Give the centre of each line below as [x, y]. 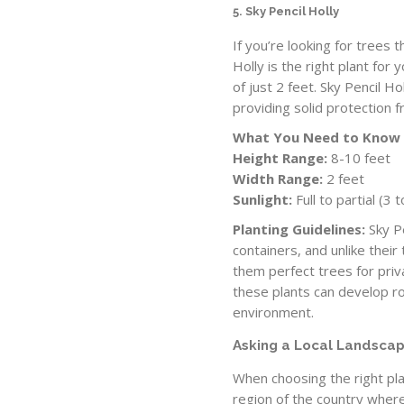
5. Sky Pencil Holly [286, 12]
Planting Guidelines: [299, 230]
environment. [274, 312]
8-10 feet [359, 158]
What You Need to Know [317, 138]
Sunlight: [263, 200]
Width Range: [278, 179]
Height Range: [280, 158]
